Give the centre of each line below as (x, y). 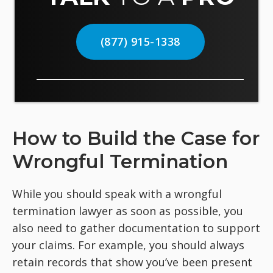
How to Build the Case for (136, 138)
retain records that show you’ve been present (132, 262)
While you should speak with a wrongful (117, 194)
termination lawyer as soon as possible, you (128, 211)
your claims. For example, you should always (128, 245)
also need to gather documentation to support (136, 228)
